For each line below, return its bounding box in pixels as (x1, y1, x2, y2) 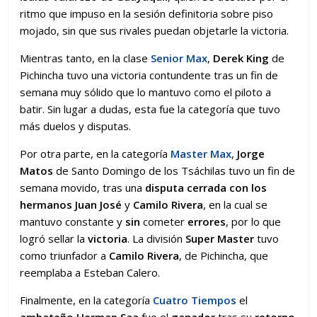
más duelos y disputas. (20, 118, 132, 133)
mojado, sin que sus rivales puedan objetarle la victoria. (20, 23, 289, 38)
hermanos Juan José (20, 197, 122, 212)
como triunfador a (20, 248, 110, 263)
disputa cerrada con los (145, 180, 267, 195)
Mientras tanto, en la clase (20, 50, 151, 65)
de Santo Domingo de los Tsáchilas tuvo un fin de (53, 163, 296, 178)
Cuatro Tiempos (153, 292, 237, 307)
